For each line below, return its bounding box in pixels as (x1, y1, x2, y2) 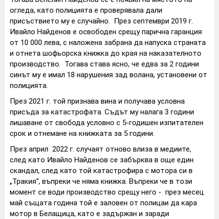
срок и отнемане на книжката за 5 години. (10, 129, 154, 138)
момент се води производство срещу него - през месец (10, 188, 204, 197)
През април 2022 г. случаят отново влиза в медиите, (10, 145, 191, 154)
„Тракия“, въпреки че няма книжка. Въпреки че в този (10, 177, 192, 186)
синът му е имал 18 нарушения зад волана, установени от (10, 70, 207, 80)
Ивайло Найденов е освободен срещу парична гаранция (10, 27, 202, 37)
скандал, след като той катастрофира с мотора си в (10, 166, 193, 175)
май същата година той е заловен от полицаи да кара (10, 198, 197, 208)
